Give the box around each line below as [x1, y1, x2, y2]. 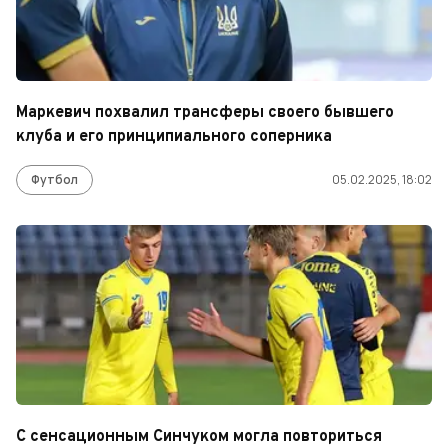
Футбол [31, 171, 78, 188]
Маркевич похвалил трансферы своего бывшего [16, 103, 394, 123]
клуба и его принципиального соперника [16, 127, 332, 147]
